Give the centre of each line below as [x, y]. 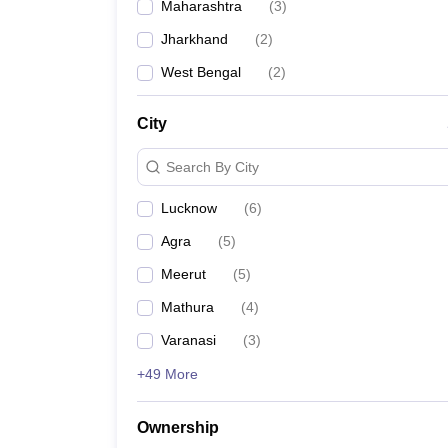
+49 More [167, 374]
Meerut [183, 274]
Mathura [187, 307]
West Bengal [201, 72]
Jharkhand [194, 39]
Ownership [178, 427]
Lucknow [189, 208]
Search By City [212, 166]
